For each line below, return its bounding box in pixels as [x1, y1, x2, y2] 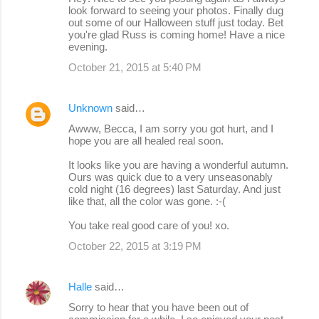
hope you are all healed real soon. [68, 135, 224, 147]
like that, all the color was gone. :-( [68, 195, 226, 208]
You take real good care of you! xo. [68, 219, 229, 232]
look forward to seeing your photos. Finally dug [68, 4, 283, 17]
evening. [68, 41, 108, 53]
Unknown [68, 102, 113, 115]
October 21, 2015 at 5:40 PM [68, 61, 202, 74]
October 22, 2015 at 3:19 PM [68, 240, 202, 253]
